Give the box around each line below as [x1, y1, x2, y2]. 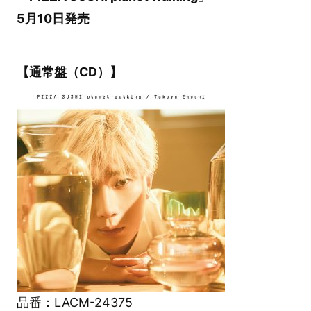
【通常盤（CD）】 [16, 64, 122, 79]
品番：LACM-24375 [16, 294, 133, 310]
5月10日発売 [16, 10, 90, 26]
